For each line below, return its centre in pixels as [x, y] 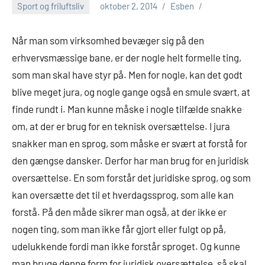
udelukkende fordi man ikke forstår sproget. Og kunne [126, 246]
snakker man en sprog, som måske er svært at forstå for [130, 143]
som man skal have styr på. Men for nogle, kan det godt [127, 75]
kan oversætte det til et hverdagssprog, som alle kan [123, 195]
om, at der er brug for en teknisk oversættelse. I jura [121, 126]
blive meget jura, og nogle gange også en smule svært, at [131, 92]
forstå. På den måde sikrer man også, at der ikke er [119, 212]
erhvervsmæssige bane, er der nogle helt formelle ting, [127, 58]
